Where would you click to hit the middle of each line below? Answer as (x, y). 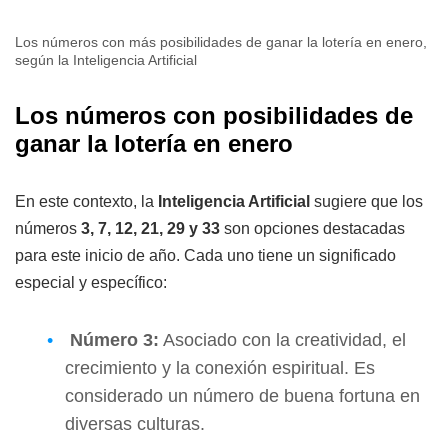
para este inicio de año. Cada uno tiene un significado (205, 255)
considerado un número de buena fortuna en (242, 395)
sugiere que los (368, 201)
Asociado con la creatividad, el (282, 339)
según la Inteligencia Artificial (106, 59)
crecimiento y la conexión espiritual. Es (220, 367)
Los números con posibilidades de (214, 115)
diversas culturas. (135, 423)
